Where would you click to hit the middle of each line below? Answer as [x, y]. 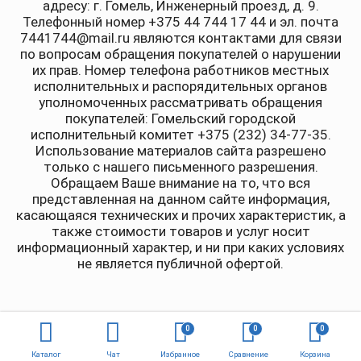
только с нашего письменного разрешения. [180, 167]
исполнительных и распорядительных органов [180, 86]
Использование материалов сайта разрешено [180, 151]
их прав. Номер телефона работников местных [180, 70]
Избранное [180, 354]
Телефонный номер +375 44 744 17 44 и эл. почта [180, 22]
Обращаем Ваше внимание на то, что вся [180, 183]
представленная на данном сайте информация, [180, 199]
